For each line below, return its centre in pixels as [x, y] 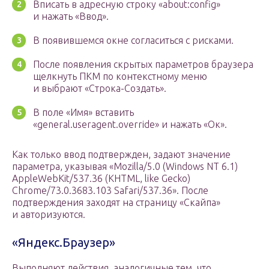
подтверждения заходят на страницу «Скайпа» [116, 203]
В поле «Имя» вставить [83, 113]
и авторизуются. [49, 215]
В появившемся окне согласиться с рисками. [133, 41]
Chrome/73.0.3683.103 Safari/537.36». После [110, 191]
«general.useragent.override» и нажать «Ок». [130, 125]
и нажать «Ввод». [71, 17]
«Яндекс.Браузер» [64, 243]
